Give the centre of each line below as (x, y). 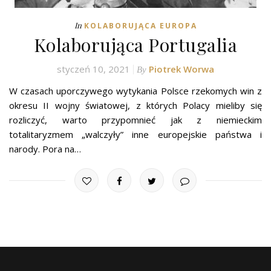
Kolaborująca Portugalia (135, 45)
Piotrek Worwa (181, 69)
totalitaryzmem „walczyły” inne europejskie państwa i (135, 135)
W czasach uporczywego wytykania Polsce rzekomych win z (135, 91)
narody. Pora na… (45, 149)
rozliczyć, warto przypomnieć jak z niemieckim (135, 120)
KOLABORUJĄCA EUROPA (140, 26)
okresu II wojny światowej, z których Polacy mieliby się (135, 106)
